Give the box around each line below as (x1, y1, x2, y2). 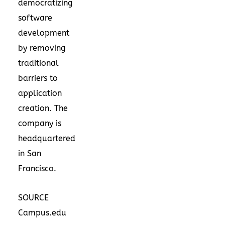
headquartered (18, 133, 75, 143)
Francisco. (18, 163, 56, 173)
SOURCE (18, 192, 49, 202)
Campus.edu (18, 207, 66, 217)
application (18, 88, 62, 98)
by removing (18, 43, 65, 53)
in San (18, 148, 41, 158)
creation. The (18, 103, 68, 113)
